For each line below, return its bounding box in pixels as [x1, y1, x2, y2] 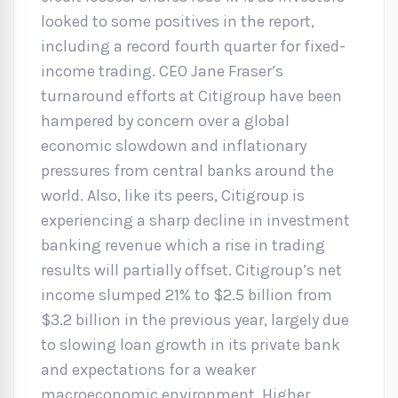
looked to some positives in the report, [41, 12, 314, 31]
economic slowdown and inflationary [41, 136, 306, 155]
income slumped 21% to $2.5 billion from [41, 285, 332, 305]
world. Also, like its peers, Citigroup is [41, 186, 305, 205]
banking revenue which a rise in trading [41, 235, 325, 255]
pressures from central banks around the [41, 161, 334, 180]
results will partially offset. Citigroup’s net [41, 260, 342, 280]
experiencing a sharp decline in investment [41, 211, 350, 230]
